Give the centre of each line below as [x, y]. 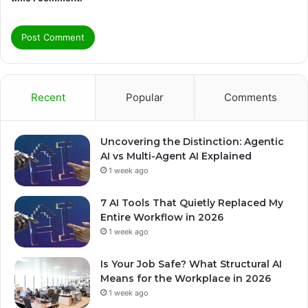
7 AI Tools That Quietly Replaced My [192, 203]
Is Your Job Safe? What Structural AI [191, 264]
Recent [48, 98]
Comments [251, 98]
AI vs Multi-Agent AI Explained [176, 156]
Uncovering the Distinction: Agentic [192, 142]
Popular [144, 98]
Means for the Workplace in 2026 [186, 279]
